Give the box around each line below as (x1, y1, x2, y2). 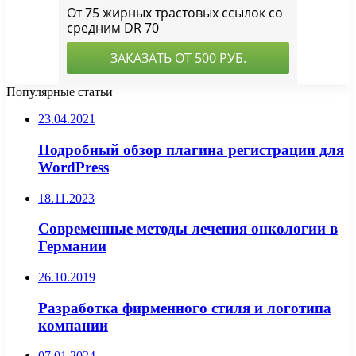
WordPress (38, 158, 109, 176)
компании (38, 316, 108, 334)
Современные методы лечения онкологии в (38, 220, 338, 238)
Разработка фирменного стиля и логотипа (38, 299, 331, 316)
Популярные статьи (6, 85, 113, 99)
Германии (38, 238, 106, 255)
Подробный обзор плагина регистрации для (38, 141, 344, 158)
